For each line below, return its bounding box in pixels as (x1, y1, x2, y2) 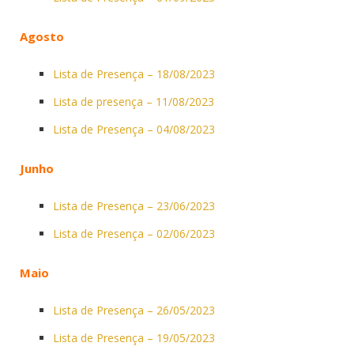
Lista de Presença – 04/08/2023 (53, 121, 215, 137)
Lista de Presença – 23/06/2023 (53, 198, 215, 213)
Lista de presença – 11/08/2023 (53, 93, 214, 109)
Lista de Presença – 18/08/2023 (53, 66, 215, 81)
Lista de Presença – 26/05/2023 (53, 302, 215, 318)
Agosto (20, 28, 64, 44)
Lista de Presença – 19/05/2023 (53, 330, 215, 345)
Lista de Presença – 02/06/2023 (53, 225, 215, 241)
